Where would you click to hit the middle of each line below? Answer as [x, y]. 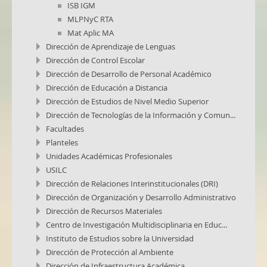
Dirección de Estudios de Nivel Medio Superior [127, 101]
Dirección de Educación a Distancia [107, 88]
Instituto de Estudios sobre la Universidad [120, 238]
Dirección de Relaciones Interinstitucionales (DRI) [132, 184]
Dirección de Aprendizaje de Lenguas [111, 46]
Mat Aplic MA [91, 33]
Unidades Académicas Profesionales [109, 156]
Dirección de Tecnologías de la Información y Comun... [141, 115]
